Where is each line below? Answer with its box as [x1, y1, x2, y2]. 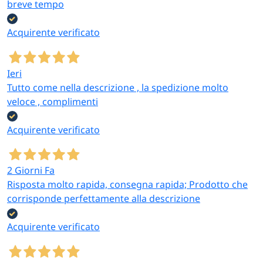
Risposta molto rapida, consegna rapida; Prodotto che [7, 178, 248, 191]
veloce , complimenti [7, 95, 98, 108]
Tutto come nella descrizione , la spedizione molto [7, 80, 228, 94]
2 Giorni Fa [7, 164, 55, 177]
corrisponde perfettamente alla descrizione [7, 192, 200, 205]
